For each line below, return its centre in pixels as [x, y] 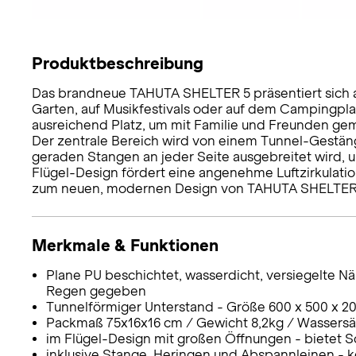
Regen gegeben [96, 291]
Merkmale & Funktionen [125, 245]
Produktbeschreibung [118, 63]
